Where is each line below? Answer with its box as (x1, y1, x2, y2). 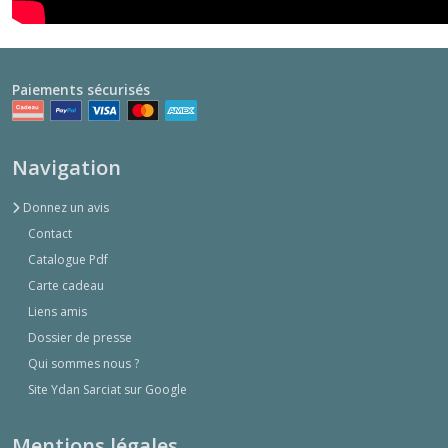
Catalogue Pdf (28, 251, 108, 269)
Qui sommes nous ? (28, 355, 139, 373)
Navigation (12, 154, 121, 182)
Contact (28, 225, 72, 243)
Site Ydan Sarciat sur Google (28, 381, 187, 399)
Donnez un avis (20, 199, 109, 217)
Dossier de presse (28, 329, 132, 347)
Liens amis (28, 303, 87, 321)
